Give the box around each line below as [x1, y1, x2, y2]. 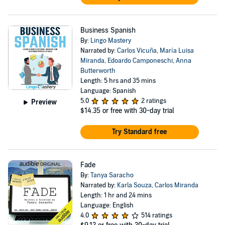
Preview [31, 97, 57, 106]
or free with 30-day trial [102, 106, 174, 115]
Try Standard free [112, 128, 167, 136]
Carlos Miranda [154, 181, 198, 189]
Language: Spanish [80, 87, 136, 95]
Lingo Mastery [90, 37, 131, 45]
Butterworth [80, 67, 116, 75]
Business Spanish [80, 26, 136, 35]
